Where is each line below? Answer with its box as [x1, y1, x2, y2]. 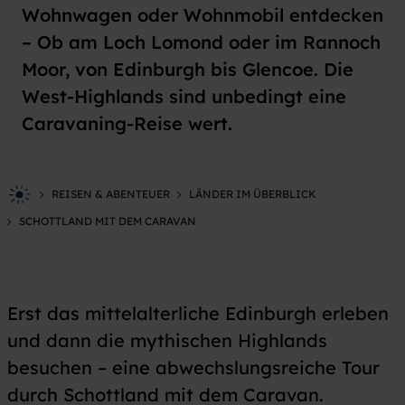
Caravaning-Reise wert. [22, 112, 232, 136]
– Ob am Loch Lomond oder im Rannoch [22, 31, 381, 54]
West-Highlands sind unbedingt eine [22, 85, 346, 108]
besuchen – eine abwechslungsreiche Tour [7, 356, 380, 380]
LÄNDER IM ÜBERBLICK [189, 187, 316, 202]
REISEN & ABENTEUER [52, 187, 170, 202]
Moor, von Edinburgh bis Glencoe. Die [22, 58, 353, 81]
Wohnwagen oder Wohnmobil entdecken [22, 4, 383, 27]
